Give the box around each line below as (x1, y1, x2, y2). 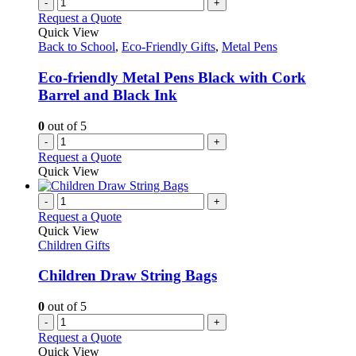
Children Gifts (38, 238, 110, 252)
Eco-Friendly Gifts (122, 40, 215, 54)
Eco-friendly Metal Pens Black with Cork (38, 68, 306, 86)
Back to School (38, 40, 115, 54)
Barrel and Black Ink (38, 86, 177, 103)
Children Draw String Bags (38, 267, 217, 284)
